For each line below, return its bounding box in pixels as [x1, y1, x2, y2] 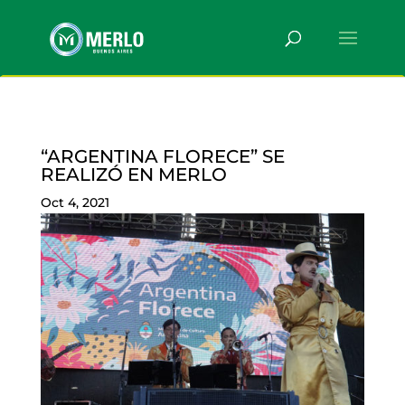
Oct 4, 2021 [40, 194, 109, 211]
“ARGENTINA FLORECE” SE [40, 146, 285, 167]
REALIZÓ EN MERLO [40, 164, 227, 185]
